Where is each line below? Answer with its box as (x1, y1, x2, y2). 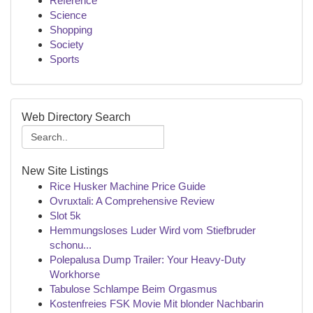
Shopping (50, 24, 92, 36)
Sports (50, 53, 80, 65)
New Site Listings (22, 165, 108, 177)
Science (50, 9, 87, 21)
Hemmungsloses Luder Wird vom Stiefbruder (50, 224, 256, 236)
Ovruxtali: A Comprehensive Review (50, 195, 214, 207)
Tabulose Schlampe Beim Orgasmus (50, 283, 217, 295)
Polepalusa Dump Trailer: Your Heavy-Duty (50, 254, 246, 265)
